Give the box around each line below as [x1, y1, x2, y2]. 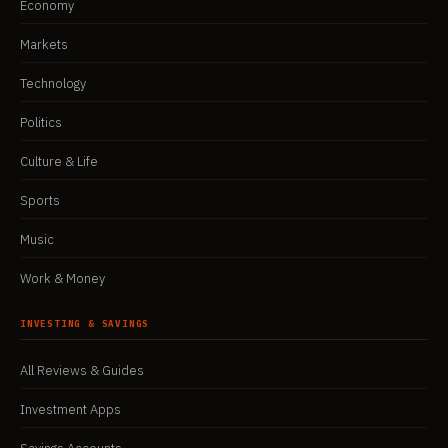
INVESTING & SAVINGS [20, 318, 150, 329]
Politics [20, 114, 62, 131]
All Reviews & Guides [20, 362, 144, 379]
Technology [20, 75, 86, 92]
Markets [20, 36, 68, 53]
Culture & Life [20, 153, 98, 170]
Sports [20, 192, 60, 209]
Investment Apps [20, 401, 121, 418]
